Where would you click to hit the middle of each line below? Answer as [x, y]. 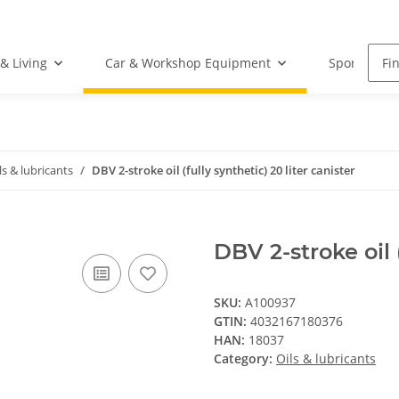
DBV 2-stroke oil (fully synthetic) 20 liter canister [224, 171]
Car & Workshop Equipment [187, 63]
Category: [245, 359]
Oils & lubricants [326, 359]
